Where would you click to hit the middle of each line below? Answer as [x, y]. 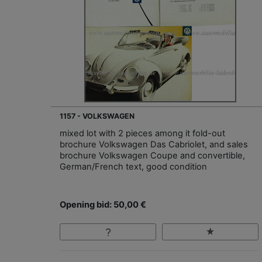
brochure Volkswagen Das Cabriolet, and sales [154, 145]
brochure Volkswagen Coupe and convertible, [152, 156]
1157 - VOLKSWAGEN [97, 116]
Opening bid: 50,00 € [103, 205]
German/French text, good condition [133, 167]
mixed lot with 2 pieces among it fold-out [142, 134]
